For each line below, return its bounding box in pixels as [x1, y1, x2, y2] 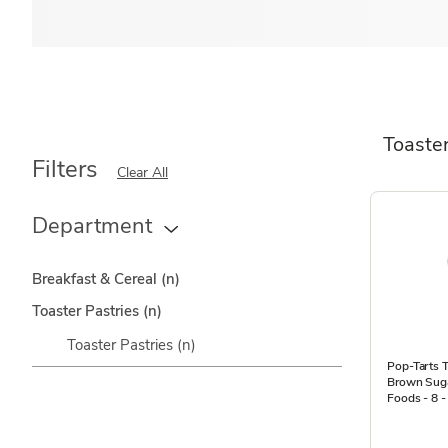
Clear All [117, 163, 168, 182]
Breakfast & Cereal [32, 269, 161, 289]
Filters [32, 153, 98, 185]
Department [32, 211, 152, 241]
